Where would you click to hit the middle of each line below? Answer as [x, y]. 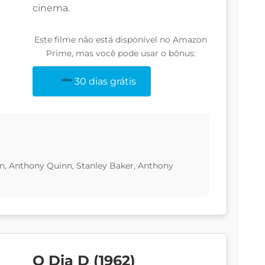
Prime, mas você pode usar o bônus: [121, 54]
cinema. [51, 8]
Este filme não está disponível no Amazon [121, 40]
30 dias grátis [106, 82]
